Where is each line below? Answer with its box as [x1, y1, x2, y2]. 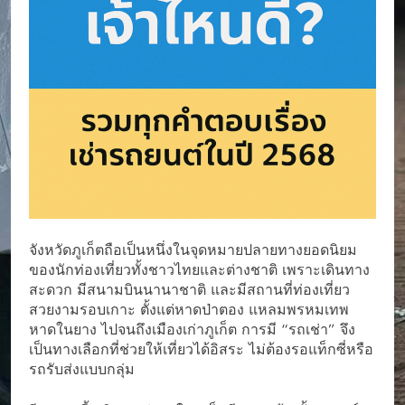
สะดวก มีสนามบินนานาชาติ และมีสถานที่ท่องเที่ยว [29, 278, 350, 300]
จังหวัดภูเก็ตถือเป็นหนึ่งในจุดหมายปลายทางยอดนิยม [29, 239, 357, 260]
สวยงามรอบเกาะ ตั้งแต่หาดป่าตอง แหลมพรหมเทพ [29, 298, 349, 320]
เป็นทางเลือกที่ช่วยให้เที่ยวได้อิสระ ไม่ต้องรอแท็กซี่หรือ [29, 338, 373, 360]
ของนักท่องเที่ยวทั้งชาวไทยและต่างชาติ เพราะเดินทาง [29, 259, 370, 280]
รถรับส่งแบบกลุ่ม [29, 358, 135, 380]
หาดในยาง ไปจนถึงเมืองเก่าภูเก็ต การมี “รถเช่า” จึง [29, 318, 355, 340]
